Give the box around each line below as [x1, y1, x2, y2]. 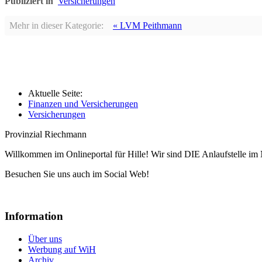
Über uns [28, 234, 62, 244]
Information [5, 210, 63, 223]
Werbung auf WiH [28, 244, 96, 255]
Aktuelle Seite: [28, 88, 87, 98]
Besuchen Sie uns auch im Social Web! [5, 168, 149, 179]
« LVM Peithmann [113, 20, 182, 30]
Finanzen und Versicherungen [28, 98, 138, 109]
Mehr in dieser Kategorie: [9, 20, 104, 30]
